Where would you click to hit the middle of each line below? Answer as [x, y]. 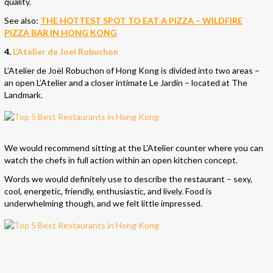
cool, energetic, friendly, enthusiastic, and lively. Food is [108, 191]
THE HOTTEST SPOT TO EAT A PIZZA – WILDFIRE [141, 20]
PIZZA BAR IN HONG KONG [61, 32]
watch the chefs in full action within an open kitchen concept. [121, 160]
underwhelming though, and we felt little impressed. [103, 203]
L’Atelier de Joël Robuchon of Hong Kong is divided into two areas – [132, 70]
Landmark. [23, 94]
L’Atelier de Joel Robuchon [66, 51]
